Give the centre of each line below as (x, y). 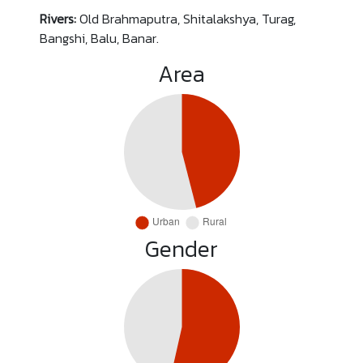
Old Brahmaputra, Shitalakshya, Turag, (186, 18)
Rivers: (58, 18)
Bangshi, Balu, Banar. (99, 38)
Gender (181, 248)
